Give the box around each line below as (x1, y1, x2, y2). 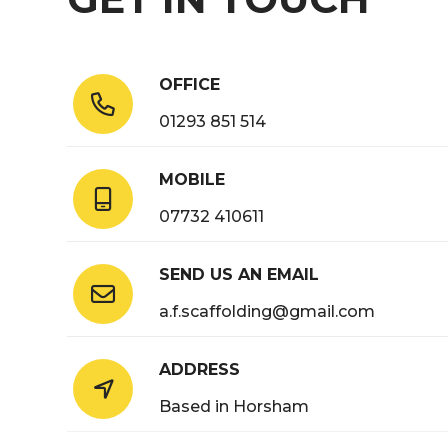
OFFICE (159, 75, 221, 95)
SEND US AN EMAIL (159, 265, 320, 285)
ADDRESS (159, 360, 241, 380)
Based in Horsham (159, 397, 310, 417)
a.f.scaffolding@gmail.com (159, 302, 376, 322)
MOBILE (159, 170, 226, 190)
